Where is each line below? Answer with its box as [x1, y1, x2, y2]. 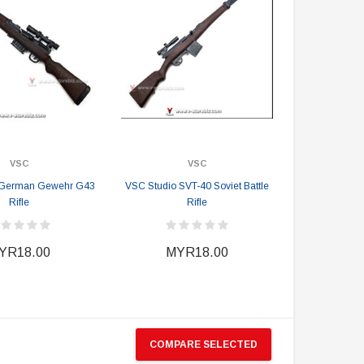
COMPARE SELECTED [149, 339, 258, 350]
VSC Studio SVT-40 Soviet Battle [124, 180, 269, 192]
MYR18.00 [165, 245, 228, 259]
